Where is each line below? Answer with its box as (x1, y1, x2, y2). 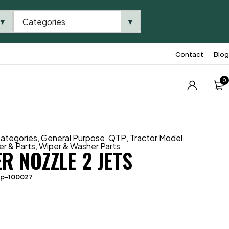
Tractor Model (130, 132, 183, 143)
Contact (175, 50, 203, 58)
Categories (22, 16, 65, 27)
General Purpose (41, 132, 105, 143)
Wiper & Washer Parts (39, 141, 121, 151)
